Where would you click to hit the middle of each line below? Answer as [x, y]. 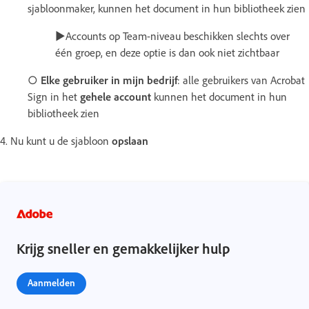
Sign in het [54, 96]
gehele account [116, 96]
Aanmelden [51, 282]
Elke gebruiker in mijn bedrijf [109, 80]
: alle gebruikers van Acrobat [241, 80]
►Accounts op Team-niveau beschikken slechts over [172, 36]
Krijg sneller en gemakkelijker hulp [123, 248]
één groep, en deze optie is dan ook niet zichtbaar [167, 52]
